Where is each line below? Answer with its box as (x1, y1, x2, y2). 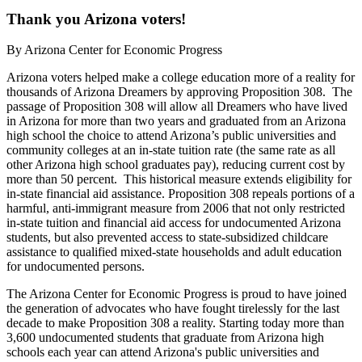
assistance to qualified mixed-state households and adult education (6, 245, 342, 259)
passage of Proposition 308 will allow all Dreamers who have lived (6, 99, 347, 114)
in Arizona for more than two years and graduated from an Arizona (6, 114, 346, 128)
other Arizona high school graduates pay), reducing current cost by (6, 158, 345, 172)
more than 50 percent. (6, 172, 124, 187)
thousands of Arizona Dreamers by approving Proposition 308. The (6, 85, 352, 99)
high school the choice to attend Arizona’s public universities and (6, 128, 336, 143)
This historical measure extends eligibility (124, 172, 334, 187)
